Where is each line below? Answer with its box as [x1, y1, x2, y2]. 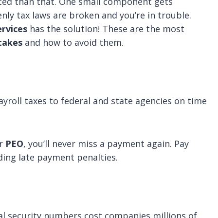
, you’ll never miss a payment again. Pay [23, 138, 189, 149]
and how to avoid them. [22, 36, 124, 48]
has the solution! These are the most [27, 23, 184, 35]
